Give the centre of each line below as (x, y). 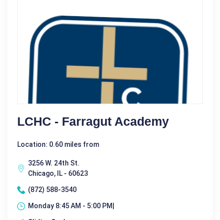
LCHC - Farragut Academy (93, 122)
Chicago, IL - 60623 (58, 174)
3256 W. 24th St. (54, 163)
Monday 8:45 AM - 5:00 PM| (71, 206)
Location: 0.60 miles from (58, 145)
